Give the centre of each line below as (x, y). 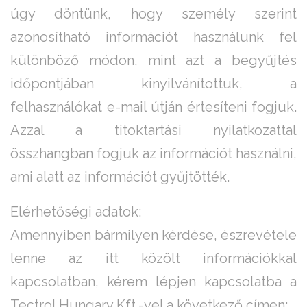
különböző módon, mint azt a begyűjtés (153, 61)
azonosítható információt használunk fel (153, 37)
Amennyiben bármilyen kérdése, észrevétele (153, 235)
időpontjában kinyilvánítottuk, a (153, 84)
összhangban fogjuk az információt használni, (153, 154)
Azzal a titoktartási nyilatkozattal (153, 131)
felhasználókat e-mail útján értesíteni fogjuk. (153, 107)
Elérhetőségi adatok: (76, 212)
